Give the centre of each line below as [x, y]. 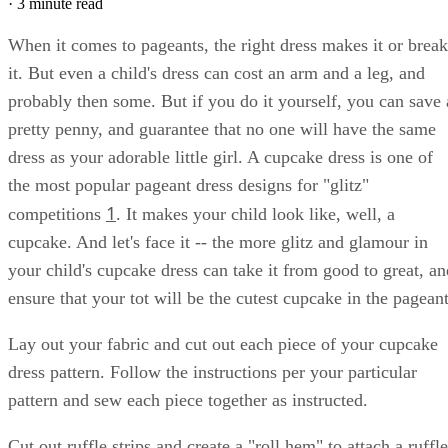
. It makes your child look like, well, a [255, 213]
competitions [57, 213]
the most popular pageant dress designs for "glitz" [188, 184]
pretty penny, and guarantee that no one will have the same [222, 128]
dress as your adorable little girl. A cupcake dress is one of [220, 156]
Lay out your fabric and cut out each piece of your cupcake [223, 343]
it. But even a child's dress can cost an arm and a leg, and [216, 72]
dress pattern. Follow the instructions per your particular [212, 371]
